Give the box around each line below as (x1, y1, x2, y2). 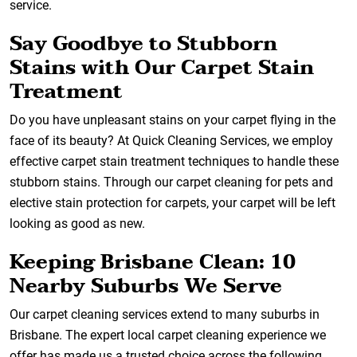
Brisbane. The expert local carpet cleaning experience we (10, 328, 326, 343)
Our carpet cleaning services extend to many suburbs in (10, 307, 320, 322)
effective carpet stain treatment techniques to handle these (10, 154, 339, 169)
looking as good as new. (10, 216, 145, 231)
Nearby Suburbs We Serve (10, 269, 282, 303)
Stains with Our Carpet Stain (10, 50, 314, 84)
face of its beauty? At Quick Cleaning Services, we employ (10, 133, 333, 148)
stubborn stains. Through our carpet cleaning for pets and (10, 175, 333, 190)
